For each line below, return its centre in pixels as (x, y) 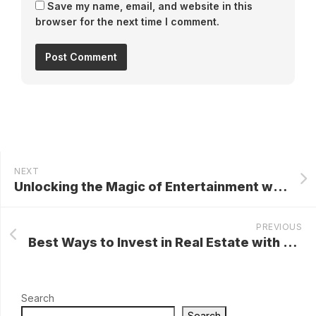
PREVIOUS (279, 226)
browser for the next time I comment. (127, 21)
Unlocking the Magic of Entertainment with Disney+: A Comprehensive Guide (280, 186)
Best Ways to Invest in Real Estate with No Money (290, 242)
